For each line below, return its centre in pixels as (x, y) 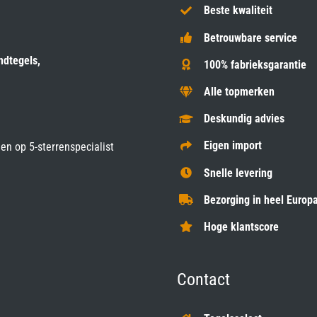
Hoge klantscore (242, 226)
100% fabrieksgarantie (255, 64)
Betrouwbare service (251, 38)
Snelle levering (238, 173)
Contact (203, 280)
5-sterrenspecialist (71, 147)
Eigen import (233, 146)
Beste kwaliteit (238, 11)
